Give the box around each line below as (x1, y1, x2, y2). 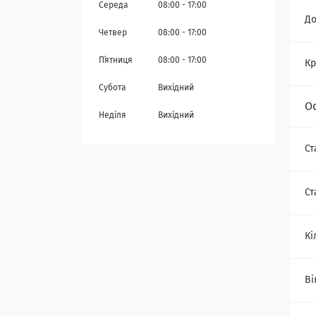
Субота (99, 84, 126, 93)
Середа (99, 1, 128, 11)
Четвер (99, 29, 127, 38)
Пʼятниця (99, 56, 133, 66)
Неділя (99, 111, 126, 121)
